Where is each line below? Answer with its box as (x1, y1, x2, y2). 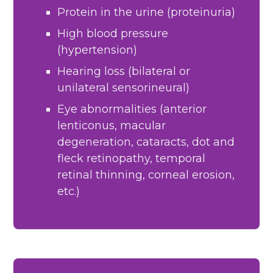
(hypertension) (57, 43, 138, 57)
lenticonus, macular (57, 119, 166, 133)
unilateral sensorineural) (57, 81, 190, 95)
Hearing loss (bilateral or (57, 65, 191, 79)
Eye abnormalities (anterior (57, 102, 207, 116)
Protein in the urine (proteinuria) (57, 5, 236, 19)
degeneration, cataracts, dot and (57, 135, 235, 149)
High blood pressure (57, 27, 169, 41)
